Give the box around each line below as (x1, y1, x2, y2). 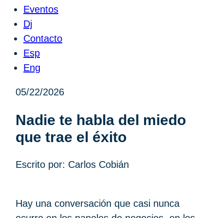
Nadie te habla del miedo (16, 111, 186, 128)
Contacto (23, 33, 62, 44)
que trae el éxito (16, 128, 130, 145)
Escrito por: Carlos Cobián (16, 159, 129, 170)
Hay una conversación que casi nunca (16, 198, 180, 209)
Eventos (23, 4, 58, 15)
